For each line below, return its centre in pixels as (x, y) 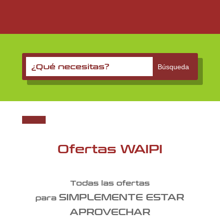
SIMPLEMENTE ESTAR (122, 198)
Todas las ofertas (110, 184)
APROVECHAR (110, 212)
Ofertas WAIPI (110, 150)
